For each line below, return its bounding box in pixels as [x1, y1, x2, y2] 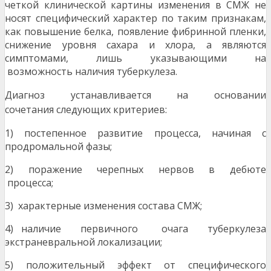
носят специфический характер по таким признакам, [5, 11, 266, 25]
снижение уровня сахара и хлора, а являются [5, 38, 266, 52]
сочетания [5, 103, 56, 117]
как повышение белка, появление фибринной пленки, [5, 25, 266, 39]
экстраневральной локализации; [5, 235, 162, 249]
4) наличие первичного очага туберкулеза [5, 222, 266, 236]
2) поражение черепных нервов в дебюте [5, 163, 266, 177]
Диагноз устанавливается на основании [5, 88, 266, 102]
